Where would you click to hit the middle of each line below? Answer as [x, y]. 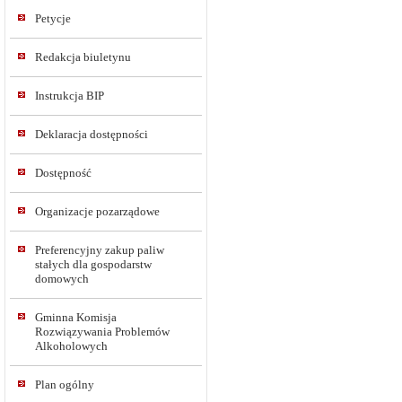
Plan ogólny [65, 385]
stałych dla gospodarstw [93, 264]
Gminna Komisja [76, 317]
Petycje [53, 18]
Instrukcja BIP [70, 96]
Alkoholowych [71, 346]
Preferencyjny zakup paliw [100, 250]
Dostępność [63, 173]
